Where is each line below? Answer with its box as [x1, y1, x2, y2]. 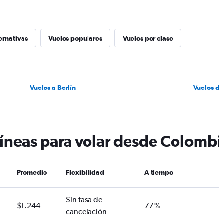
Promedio [17, 168, 47, 176]
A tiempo [144, 168, 174, 176]
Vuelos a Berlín [29, 84, 76, 91]
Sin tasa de [66, 195, 102, 204]
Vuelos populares [48, 34, 102, 42]
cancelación [66, 207, 107, 216]
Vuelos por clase [123, 34, 173, 42]
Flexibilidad [66, 168, 104, 176]
